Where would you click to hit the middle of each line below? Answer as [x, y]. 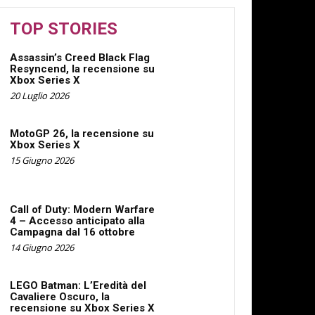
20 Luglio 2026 [39, 96]
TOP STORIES [64, 29]
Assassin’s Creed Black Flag [80, 58]
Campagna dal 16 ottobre [72, 232]
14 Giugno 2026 [42, 247]
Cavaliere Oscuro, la [60, 297]
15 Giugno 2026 [42, 160]
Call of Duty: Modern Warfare [82, 210]
